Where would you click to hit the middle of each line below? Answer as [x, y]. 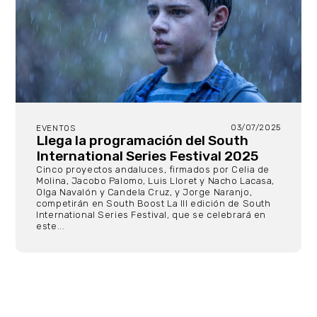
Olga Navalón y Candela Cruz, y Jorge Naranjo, [144, 192]
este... [51, 226]
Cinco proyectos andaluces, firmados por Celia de [153, 170]
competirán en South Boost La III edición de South [154, 204]
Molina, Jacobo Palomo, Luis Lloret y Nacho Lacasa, [156, 181]
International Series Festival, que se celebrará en [151, 215]
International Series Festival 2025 [148, 156]
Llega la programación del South [143, 141]
